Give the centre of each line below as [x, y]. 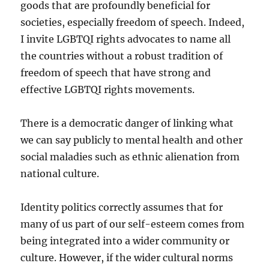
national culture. [60, 173]
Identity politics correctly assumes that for [122, 207]
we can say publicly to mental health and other [132, 140]
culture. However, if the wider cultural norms [127, 257]
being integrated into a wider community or [125, 240]
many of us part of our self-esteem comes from [133, 224]
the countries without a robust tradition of [122, 56]
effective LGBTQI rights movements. [108, 89]
